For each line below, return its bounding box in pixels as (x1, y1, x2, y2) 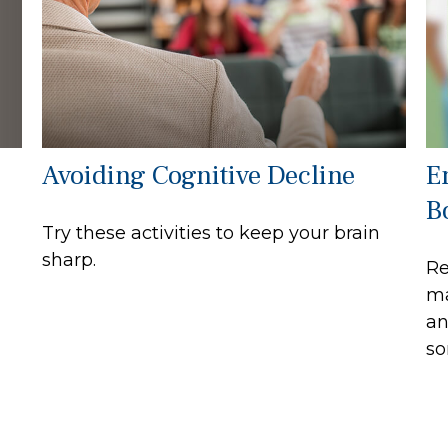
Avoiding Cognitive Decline (42, 158, 356, 194)
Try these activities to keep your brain (42, 222, 381, 245)
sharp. (42, 249, 97, 272)
